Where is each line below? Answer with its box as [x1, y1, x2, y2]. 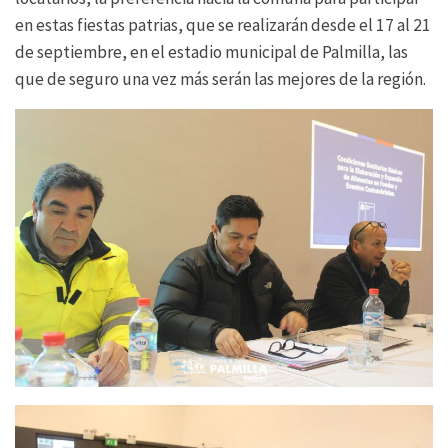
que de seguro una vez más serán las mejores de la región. [15, 67, 426, 90]
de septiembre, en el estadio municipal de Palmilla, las [15, 40, 408, 63]
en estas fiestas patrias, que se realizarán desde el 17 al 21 [15, 13, 431, 36]
